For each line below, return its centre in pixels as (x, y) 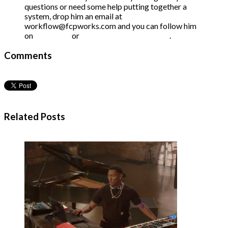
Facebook (52, 36)
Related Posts (35, 117)
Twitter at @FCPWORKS (125, 36)
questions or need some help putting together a (106, 7)
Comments (28, 55)
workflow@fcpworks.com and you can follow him (110, 26)
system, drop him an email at (73, 16)
